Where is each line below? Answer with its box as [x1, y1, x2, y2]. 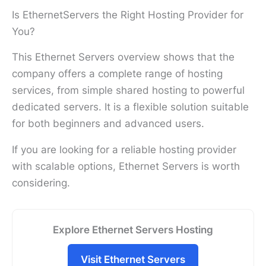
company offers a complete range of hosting [12, 67, 223, 80]
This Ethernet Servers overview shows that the [12, 50, 235, 63]
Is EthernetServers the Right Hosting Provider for [12, 8, 243, 21]
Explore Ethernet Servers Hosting [53, 223, 213, 236]
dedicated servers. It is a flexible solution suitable [12, 100, 249, 113]
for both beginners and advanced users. [12, 117, 204, 129]
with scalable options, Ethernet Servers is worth [12, 160, 240, 172]
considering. [12, 176, 70, 189]
